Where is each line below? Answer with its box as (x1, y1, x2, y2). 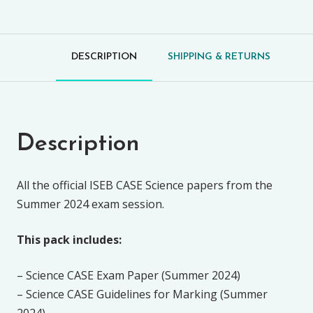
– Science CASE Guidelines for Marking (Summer (17, 286, 268, 302)
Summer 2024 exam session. (17, 196, 164, 212)
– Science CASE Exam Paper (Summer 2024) (17, 267, 240, 283)
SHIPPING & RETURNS (167, 51, 270, 62)
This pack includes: (17, 231, 122, 247)
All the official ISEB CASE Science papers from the (17, 177, 272, 193)
